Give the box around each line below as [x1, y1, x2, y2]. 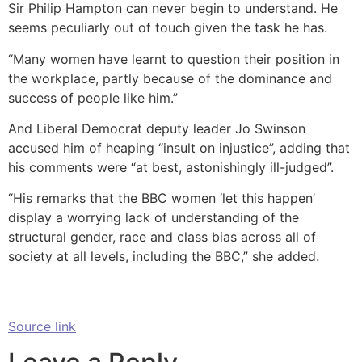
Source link [8, 318, 76, 335]
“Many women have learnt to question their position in [8, 50, 339, 67]
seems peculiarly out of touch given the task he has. [8, 19, 327, 36]
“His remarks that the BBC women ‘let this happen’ [8, 190, 315, 207]
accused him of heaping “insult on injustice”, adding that [8, 139, 350, 156]
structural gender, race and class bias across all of [8, 229, 316, 246]
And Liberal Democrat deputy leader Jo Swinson [8, 120, 305, 137]
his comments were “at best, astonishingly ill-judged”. [8, 158, 334, 175]
